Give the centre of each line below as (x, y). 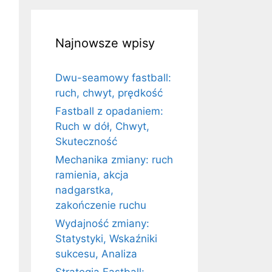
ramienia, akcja (92, 175)
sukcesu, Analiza (96, 254)
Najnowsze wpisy (105, 43)
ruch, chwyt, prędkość (109, 93)
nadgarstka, (84, 190)
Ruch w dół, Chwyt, (102, 126)
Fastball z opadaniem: (109, 111)
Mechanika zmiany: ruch (114, 160)
